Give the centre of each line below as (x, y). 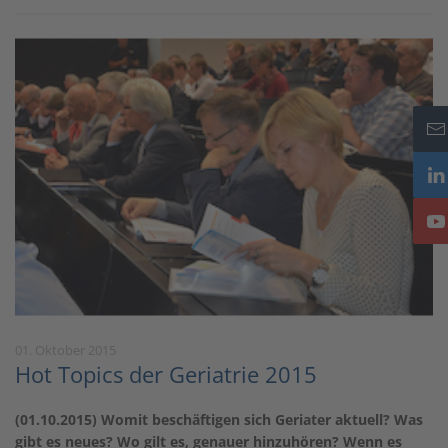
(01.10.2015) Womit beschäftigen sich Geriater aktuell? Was (219, 419)
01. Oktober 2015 (65, 349)
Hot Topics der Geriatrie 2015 (166, 373)
